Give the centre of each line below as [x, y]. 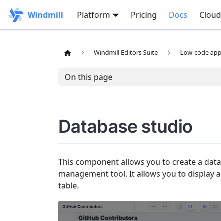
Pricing [144, 15]
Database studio [126, 126]
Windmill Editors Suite [126, 53]
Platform [93, 15]
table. [69, 185]
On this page [88, 77]
